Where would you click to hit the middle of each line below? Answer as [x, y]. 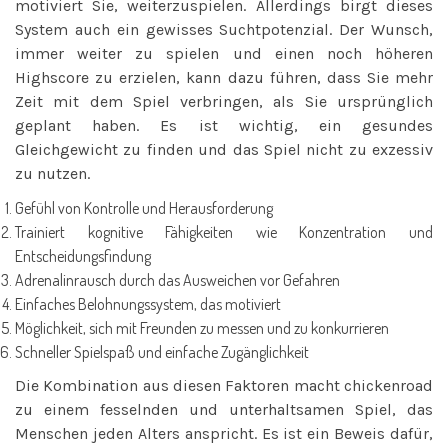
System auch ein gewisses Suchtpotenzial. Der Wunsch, [224, 29]
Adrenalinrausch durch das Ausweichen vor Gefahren [177, 279]
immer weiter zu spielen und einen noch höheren [224, 53]
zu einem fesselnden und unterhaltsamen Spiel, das [224, 409]
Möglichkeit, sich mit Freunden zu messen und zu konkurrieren [202, 327]
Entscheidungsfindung [83, 255]
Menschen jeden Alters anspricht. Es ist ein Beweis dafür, [224, 433]
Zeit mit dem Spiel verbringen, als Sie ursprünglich [224, 101]
